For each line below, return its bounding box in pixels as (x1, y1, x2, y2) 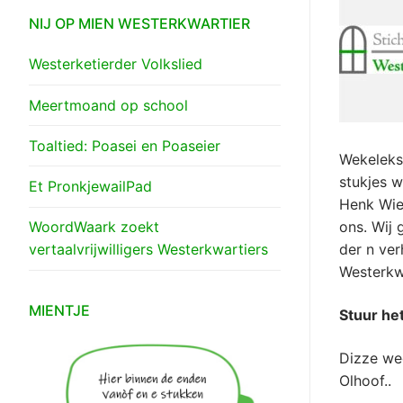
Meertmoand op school (29, 95, 188, 114)
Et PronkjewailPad (29, 177, 152, 196)
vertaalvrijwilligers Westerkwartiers (29, 240, 268, 259)
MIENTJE (29, 300, 90, 319)
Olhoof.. (339, 371, 391, 390)
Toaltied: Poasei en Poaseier (29, 136, 220, 155)
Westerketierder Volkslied (29, 55, 202, 74)
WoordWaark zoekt (29, 218, 159, 237)
